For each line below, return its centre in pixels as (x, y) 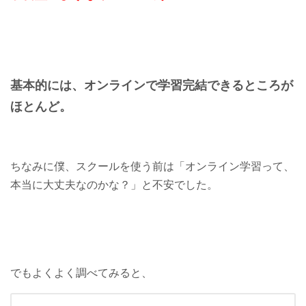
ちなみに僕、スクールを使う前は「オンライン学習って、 (152, 166)
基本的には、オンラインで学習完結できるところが (152, 85)
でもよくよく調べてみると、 (81, 273)
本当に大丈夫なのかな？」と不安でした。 (114, 184)
